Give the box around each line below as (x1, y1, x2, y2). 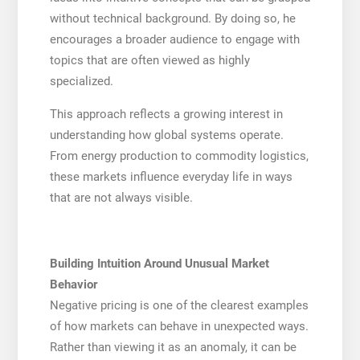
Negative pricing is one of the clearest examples (49, 297, 309, 313)
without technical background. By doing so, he (49, 10, 296, 26)
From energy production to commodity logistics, (49, 148, 309, 163)
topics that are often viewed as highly (49, 52, 250, 67)
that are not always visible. (49, 190, 193, 205)
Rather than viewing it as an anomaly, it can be (49, 339, 297, 354)
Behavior (49, 276, 97, 292)
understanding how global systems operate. (49, 127, 284, 142)
